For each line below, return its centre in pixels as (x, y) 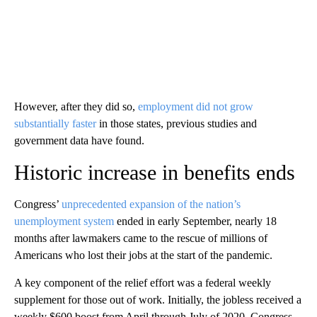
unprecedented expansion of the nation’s (151, 204)
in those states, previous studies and (177, 123)
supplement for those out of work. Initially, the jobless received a (158, 299)
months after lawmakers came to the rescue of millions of (141, 238)
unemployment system (64, 221)
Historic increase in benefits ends (155, 172)
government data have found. (79, 140)
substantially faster (55, 123)
